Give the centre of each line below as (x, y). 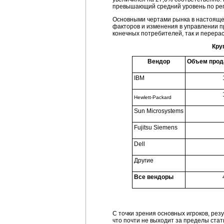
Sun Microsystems (158, 111)
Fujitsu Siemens (155, 127)
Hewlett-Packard (152, 97)
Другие (143, 160)
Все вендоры (153, 177)
